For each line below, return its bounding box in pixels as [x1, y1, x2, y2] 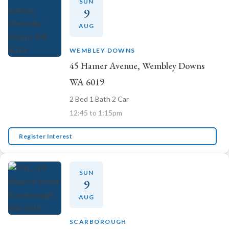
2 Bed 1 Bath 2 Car [70, 94, 129, 103]
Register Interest [19, 132, 73, 140]
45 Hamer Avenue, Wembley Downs [70, 59, 204, 72]
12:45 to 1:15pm [70, 108, 122, 117]
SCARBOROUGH [70, 218, 127, 226]
